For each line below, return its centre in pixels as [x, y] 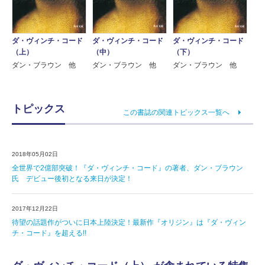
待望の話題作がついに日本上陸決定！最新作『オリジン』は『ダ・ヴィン [129, 223]
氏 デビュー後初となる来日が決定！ [72, 179]
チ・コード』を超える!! [49, 233]
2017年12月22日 [35, 209]
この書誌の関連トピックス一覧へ [176, 112]
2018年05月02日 [35, 154]
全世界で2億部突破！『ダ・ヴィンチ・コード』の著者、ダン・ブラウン [127, 168]
